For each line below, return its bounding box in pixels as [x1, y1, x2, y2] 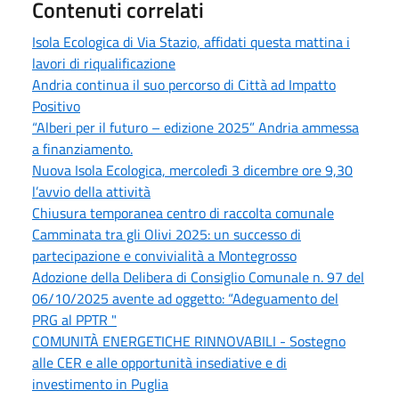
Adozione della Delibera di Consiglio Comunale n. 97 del [32, 266, 364, 288]
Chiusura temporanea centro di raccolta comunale [32, 202, 334, 224]
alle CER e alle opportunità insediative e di [32, 352, 287, 373]
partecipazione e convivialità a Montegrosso [32, 245, 297, 266]
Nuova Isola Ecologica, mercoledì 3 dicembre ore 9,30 [32, 159, 353, 181]
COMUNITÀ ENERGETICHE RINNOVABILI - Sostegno [32, 330, 346, 352]
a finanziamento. [32, 138, 133, 159]
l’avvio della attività [32, 181, 151, 202]
